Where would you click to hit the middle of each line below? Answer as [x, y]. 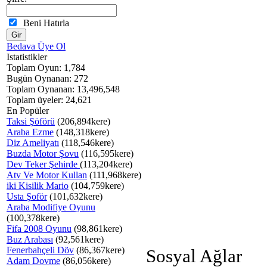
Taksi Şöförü [31, 121]
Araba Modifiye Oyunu [51, 207]
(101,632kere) [75, 196]
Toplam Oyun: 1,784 [46, 68]
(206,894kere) [83, 121]
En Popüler [28, 111]
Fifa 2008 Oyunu [39, 229]
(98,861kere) [97, 229]
